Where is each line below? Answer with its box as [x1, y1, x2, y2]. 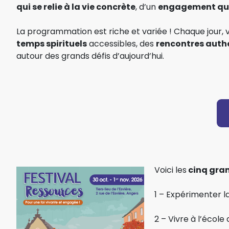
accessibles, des [87, 37, 156, 50]
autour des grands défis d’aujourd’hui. [16, 50, 164, 62]
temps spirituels [16, 37, 87, 50]
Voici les [154, 164, 187, 176]
